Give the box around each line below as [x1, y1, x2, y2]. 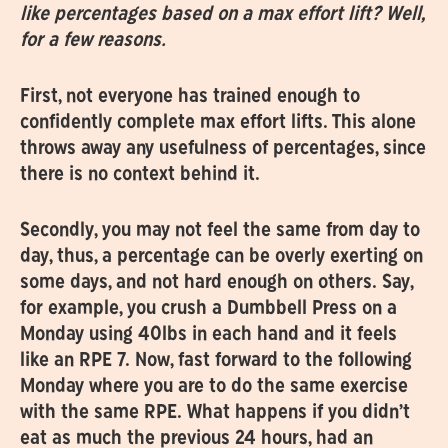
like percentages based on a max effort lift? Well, [19, 6, 424, 25]
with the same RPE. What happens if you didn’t [19, 404, 410, 423]
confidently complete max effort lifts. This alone [19, 114, 416, 133]
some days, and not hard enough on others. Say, [19, 274, 413, 293]
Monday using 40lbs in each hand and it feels [19, 326, 397, 345]
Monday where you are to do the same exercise [19, 378, 408, 397]
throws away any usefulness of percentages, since [19, 140, 426, 159]
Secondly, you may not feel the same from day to [19, 222, 420, 241]
